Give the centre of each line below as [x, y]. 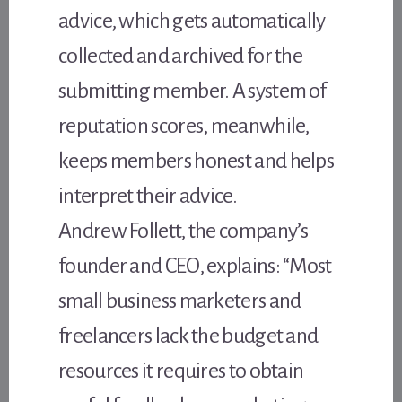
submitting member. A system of [192, 90]
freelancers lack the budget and [188, 335]
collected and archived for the [181, 55]
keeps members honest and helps [197, 160]
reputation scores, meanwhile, [184, 125]
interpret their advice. [148, 195]
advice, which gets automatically [192, 20]
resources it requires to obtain [181, 370]
